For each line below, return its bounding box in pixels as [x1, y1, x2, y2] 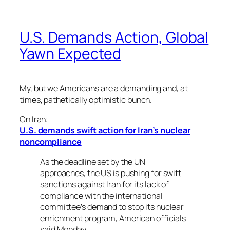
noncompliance [20, 136, 82, 148]
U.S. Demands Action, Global [20, 27, 209, 48]
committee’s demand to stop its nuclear [40, 201, 184, 213]
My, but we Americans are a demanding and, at [20, 83, 188, 94]
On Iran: [20, 113, 49, 125]
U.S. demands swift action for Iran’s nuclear [20, 125, 190, 137]
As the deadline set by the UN [40, 156, 146, 167]
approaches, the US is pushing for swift [40, 167, 182, 179]
